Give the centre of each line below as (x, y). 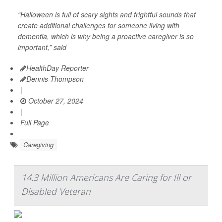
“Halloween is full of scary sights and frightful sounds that (107, 14)
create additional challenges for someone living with (99, 25)
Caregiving (38, 144)
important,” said (42, 47)
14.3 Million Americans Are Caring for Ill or (106, 177)
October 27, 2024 (55, 101)
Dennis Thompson (55, 79)
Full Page (35, 122)
